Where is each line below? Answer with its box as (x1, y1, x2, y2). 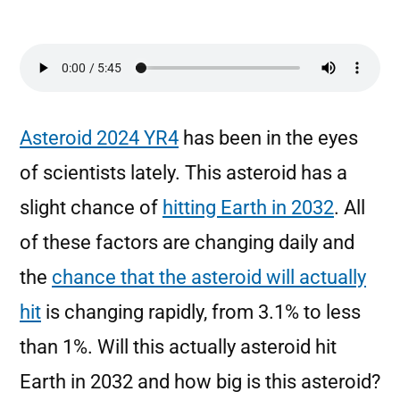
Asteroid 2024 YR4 (20, 127, 179, 149)
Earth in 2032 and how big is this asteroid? (20, 371, 380, 393)
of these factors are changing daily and (20, 231, 354, 254)
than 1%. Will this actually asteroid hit (20, 336, 337, 358)
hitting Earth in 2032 (162, 196, 334, 219)
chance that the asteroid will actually (52, 266, 366, 288)
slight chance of (20, 196, 162, 219)
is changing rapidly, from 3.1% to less (41, 301, 361, 323)
